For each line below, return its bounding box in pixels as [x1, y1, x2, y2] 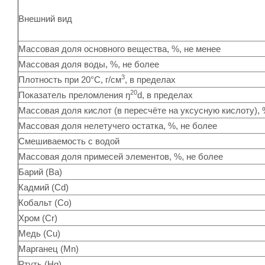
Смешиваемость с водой [18, 135, 119, 146]
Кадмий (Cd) [18, 182, 69, 192]
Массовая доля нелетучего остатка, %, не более [18, 120, 217, 131]
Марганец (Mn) [18, 243, 79, 254]
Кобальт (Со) [18, 197, 72, 208]
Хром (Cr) [18, 212, 57, 223]
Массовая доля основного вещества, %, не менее [18, 43, 221, 54]
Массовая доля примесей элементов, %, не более [18, 151, 223, 161]
